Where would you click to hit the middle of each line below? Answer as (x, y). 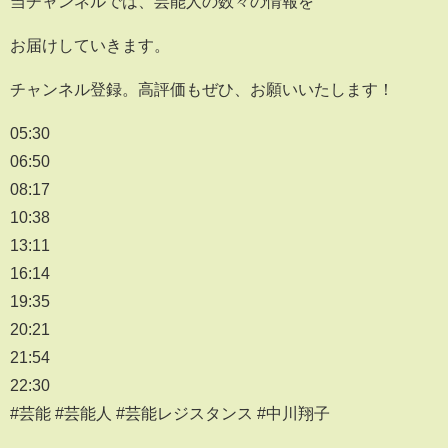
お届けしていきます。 (90, 45)
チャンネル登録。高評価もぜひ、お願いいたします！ (202, 89)
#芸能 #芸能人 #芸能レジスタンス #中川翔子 (170, 413)
